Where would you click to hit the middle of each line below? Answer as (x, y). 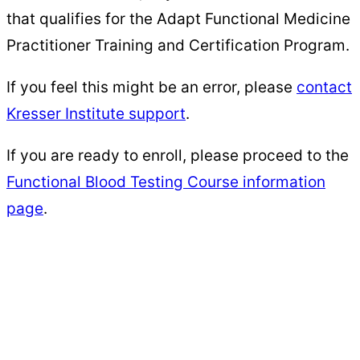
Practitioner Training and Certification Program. (178, 46)
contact (324, 88)
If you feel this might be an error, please (151, 88)
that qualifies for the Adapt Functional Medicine (178, 19)
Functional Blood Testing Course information (166, 182)
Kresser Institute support (96, 114)
